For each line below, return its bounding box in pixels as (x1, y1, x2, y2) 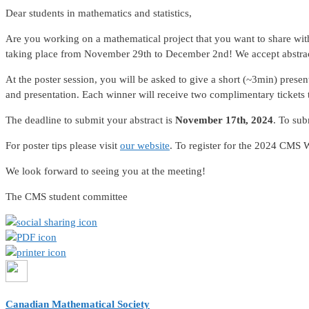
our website (120, 140, 170, 152)
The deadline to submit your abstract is (6, 114, 175, 126)
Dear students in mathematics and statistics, (6, 8, 192, 19)
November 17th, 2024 (175, 114, 273, 126)
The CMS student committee (6, 191, 128, 203)
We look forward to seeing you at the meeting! (6, 166, 206, 177)
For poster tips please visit (6, 140, 120, 152)
